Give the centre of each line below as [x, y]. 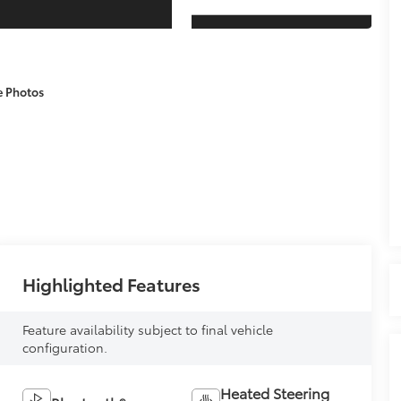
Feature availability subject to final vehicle [148, 330]
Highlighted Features [112, 284]
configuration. [65, 348]
